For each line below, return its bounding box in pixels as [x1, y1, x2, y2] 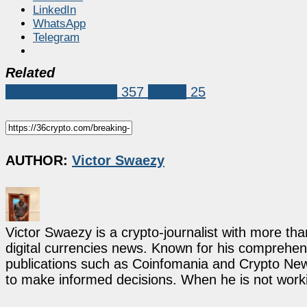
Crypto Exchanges [5, 84, 117, 99]
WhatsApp [33, 16, 86, 30]
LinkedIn [33, 3, 76, 16]
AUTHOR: [5, 153, 72, 169]
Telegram [33, 30, 79, 44]
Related [5, 64, 55, 80]
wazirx [148, 84, 186, 99]
